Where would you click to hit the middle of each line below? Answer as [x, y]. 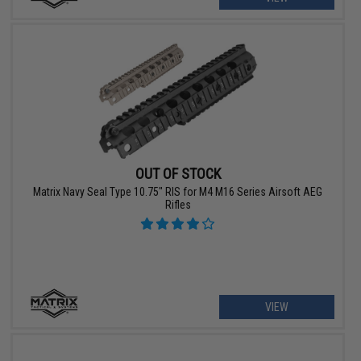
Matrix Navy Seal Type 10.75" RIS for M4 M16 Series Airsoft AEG [178, 191]
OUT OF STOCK [178, 173]
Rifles [178, 204]
